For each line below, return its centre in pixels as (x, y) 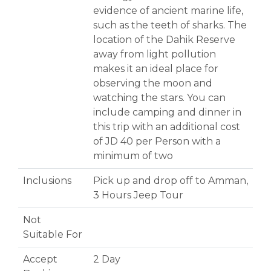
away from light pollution (155, 54)
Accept (40, 260)
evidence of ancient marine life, (168, 11)
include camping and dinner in (167, 113)
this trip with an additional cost (167, 127)
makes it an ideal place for (156, 69)
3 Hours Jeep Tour (138, 195)
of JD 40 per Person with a (157, 142)
